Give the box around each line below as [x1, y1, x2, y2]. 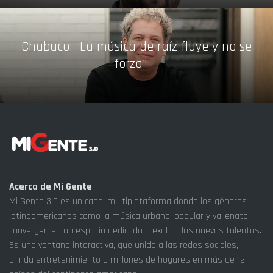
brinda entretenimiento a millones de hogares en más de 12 [9, 253, 245, 266]
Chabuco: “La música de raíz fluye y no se [21, 38, 252, 55]
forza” [114, 55, 147, 73]
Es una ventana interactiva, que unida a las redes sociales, [9, 238, 238, 252]
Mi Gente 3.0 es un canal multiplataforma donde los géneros [9, 194, 247, 208]
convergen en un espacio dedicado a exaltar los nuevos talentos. [9, 224, 261, 237]
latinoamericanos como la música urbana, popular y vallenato [9, 209, 248, 222]
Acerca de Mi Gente [9, 180, 92, 193]
